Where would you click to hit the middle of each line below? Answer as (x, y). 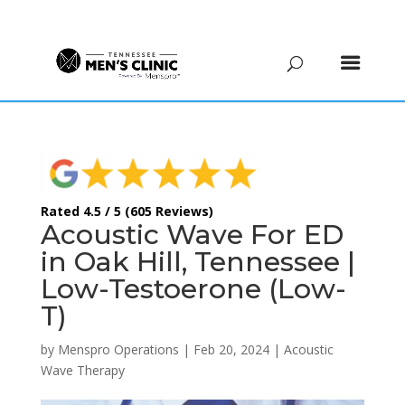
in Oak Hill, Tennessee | (198, 261)
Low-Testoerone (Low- (193, 288)
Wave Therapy (82, 370)
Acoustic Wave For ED (192, 234)
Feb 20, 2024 (231, 349)
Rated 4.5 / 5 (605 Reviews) (127, 211)
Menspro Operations (118, 349)
